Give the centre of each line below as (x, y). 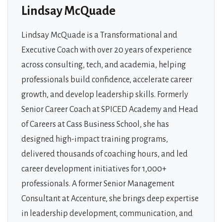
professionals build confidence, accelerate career (107, 80)
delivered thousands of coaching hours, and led (105, 154)
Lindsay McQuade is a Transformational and (99, 35)
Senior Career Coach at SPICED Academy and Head (110, 109)
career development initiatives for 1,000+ (94, 169)
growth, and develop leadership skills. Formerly (105, 94)
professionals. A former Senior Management (98, 184)
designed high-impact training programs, (95, 139)
